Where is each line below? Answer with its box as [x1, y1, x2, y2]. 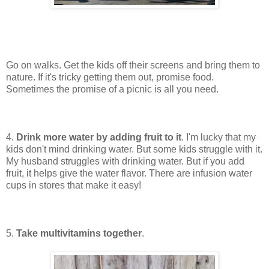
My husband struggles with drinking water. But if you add [6, 156, 244, 167]
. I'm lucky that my [181, 132, 256, 143]
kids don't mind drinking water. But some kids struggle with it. [6, 144, 262, 155]
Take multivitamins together [16, 228, 142, 239]
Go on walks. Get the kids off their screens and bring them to [6, 60, 260, 71]
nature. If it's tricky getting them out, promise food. [6, 72, 214, 83]
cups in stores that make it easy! [6, 180, 141, 191]
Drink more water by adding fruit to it [16, 132, 181, 143]
